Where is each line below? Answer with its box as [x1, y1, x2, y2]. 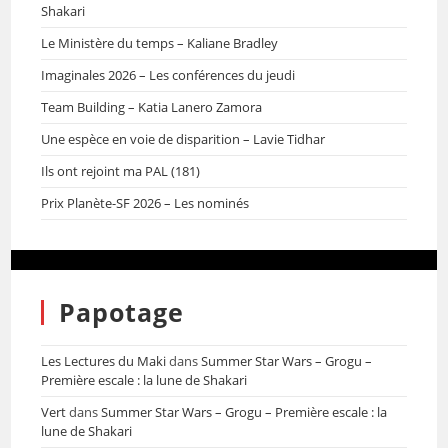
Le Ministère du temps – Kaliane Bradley [41, 34, 279, 52]
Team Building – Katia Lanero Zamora [41, 98, 263, 116]
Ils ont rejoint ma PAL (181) [41, 162, 201, 180]
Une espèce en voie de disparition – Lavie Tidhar [41, 130, 326, 148]
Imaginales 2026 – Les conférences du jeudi [41, 66, 296, 84]
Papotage [59, 295, 185, 329]
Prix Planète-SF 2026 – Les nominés [41, 194, 250, 212]
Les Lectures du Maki [41, 352, 167, 370]
